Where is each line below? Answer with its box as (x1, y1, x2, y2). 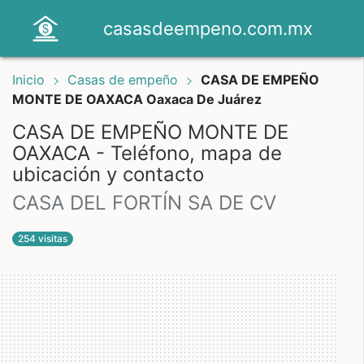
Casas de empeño (67, 71, 182, 88)
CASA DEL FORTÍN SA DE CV (12, 191, 276, 214)
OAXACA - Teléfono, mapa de (12, 141, 282, 165)
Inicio (12, 71, 45, 88)
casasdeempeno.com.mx (103, 17, 313, 39)
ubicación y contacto (12, 162, 204, 186)
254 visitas (18, 232, 68, 245)
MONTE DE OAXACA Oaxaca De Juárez (12, 91, 262, 107)
